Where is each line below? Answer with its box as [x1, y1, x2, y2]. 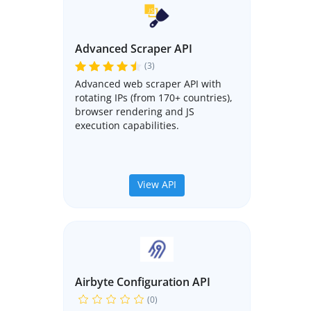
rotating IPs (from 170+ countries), [75, 91, 233, 105]
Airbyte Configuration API [75, 274, 210, 290]
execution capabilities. [75, 119, 179, 133]
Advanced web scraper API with [75, 77, 221, 91]
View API [137, 178, 176, 192]
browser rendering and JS [75, 105, 194, 119]
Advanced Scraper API [75, 41, 192, 57]
